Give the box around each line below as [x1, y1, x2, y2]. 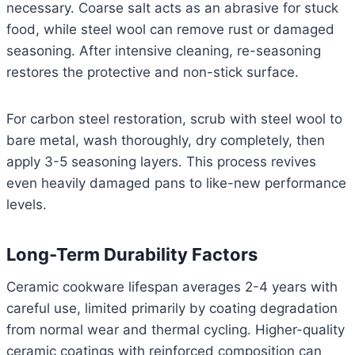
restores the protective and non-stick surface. [6, 64, 299, 81]
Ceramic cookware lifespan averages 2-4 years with [6, 279, 338, 296]
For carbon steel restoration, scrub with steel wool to [6, 111, 342, 128]
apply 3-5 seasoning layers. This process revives [6, 154, 316, 170]
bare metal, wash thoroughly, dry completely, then [6, 132, 325, 149]
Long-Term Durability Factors [6, 244, 258, 265]
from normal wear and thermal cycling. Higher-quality [6, 322, 345, 338]
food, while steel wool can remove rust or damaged [6, 21, 334, 38]
